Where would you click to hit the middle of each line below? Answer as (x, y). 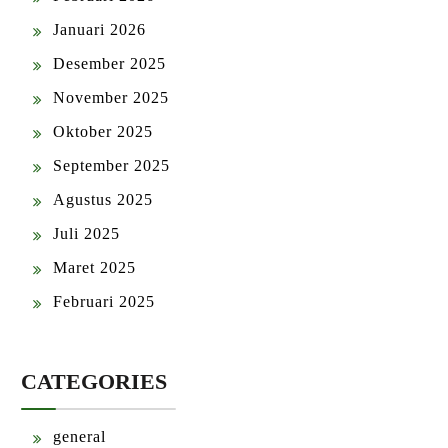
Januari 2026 (99, 29)
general (79, 436)
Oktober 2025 (103, 131)
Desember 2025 (109, 63)
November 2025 (111, 97)
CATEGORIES (94, 381)
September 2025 (111, 165)
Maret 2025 (94, 267)
